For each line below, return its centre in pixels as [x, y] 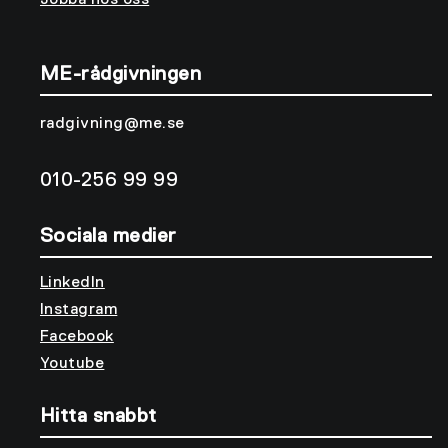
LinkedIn [72, 282]
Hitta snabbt [98, 415]
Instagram [79, 309]
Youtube [72, 363]
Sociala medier [108, 235]
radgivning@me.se [112, 123]
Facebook [77, 336]
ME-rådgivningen [121, 73]
